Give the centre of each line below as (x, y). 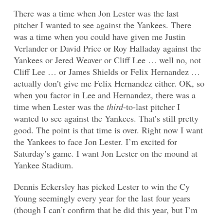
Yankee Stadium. (44, 165)
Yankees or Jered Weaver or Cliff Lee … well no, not (107, 60)
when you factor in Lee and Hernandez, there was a (105, 95)
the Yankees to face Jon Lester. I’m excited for (95, 142)
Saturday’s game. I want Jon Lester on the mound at (106, 154)
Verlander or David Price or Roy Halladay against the (107, 48)
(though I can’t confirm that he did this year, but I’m (106, 210)
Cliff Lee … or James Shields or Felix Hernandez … (107, 72)
